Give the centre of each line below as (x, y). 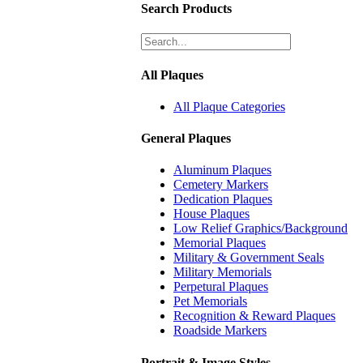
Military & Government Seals (249, 258)
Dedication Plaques (223, 199)
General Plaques (186, 139)
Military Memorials (222, 272)
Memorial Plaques (220, 243)
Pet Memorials (210, 301)
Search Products (186, 9)
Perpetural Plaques (221, 287)
